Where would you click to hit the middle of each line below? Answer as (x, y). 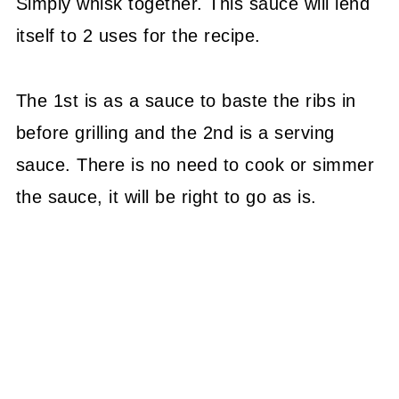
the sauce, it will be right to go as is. (166, 197)
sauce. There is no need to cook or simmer (195, 165)
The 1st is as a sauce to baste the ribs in (186, 101)
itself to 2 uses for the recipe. (138, 36)
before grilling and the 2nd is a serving (175, 133)
